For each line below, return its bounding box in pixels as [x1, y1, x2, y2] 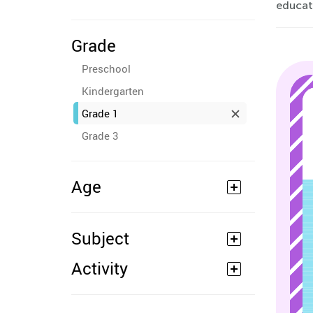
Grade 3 [82, 129, 118, 143]
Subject [71, 227, 129, 249]
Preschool [82, 61, 131, 75]
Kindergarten [82, 84, 144, 98]
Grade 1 [82, 106, 118, 120]
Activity [71, 257, 128, 279]
